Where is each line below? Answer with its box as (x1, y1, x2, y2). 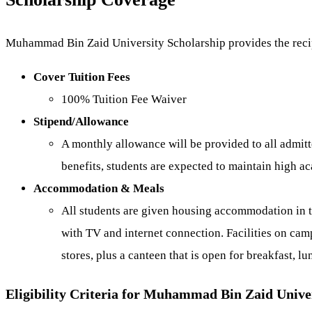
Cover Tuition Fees (33, 70, 130, 84)
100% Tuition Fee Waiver (61, 92, 187, 106)
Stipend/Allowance (33, 114, 129, 128)
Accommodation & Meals (33, 181, 164, 195)
